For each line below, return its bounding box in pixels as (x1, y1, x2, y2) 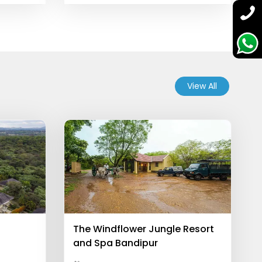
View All (187, 80, 217, 92)
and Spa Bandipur (73, 236, 158, 250)
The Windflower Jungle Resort (73, 222, 214, 236)
